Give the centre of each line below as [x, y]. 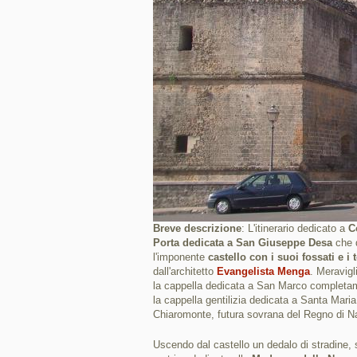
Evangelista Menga [263, 271]
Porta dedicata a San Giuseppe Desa [243, 243]
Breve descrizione [197, 228]
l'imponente [180, 257]
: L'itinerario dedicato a [295, 228]
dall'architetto [185, 271]
